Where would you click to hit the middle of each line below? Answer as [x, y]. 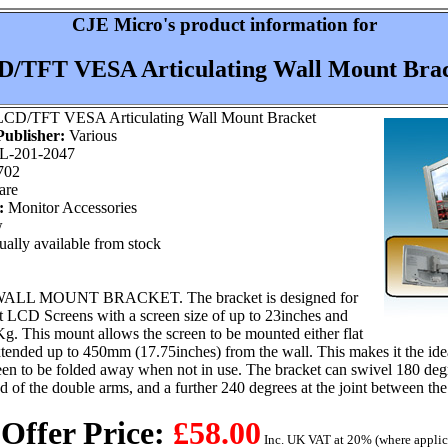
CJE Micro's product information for [224, 24]
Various [91, 135]
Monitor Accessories [70, 207]
